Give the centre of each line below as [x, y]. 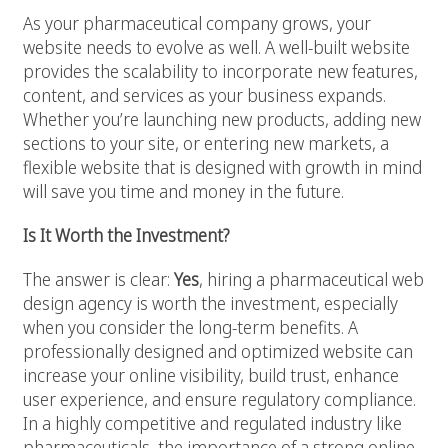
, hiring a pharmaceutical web [311, 279]
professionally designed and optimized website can [218, 351]
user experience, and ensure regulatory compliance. [219, 399]
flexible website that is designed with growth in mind [222, 167]
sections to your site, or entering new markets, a [206, 143]
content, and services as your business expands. [204, 95]
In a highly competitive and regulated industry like [212, 423]
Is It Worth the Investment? [126, 235]
